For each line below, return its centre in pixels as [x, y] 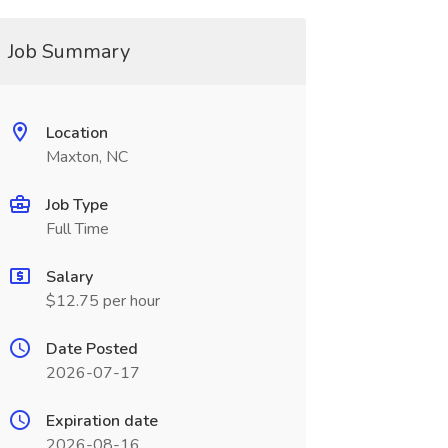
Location [76, 133]
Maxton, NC [86, 157]
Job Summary [68, 51]
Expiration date [101, 421]
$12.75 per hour [102, 301]
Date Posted [91, 349]
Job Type [76, 205]
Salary [69, 277]
